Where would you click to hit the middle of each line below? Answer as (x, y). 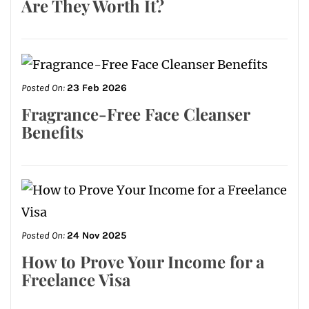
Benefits (52, 132)
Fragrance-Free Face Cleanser (136, 114)
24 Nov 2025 (97, 236)
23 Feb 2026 (97, 88)
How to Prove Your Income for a (143, 262)
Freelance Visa (76, 280)
